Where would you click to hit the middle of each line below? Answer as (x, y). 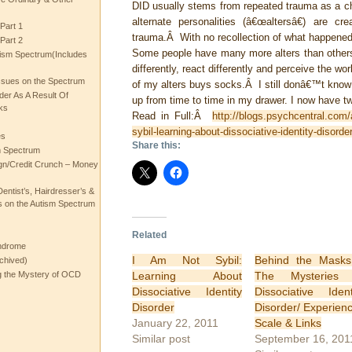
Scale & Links (288, 323)
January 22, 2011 (175, 323)
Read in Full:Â (172, 116)
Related (149, 235)
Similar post (161, 338)
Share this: (156, 145)
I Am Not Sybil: (187, 260)
